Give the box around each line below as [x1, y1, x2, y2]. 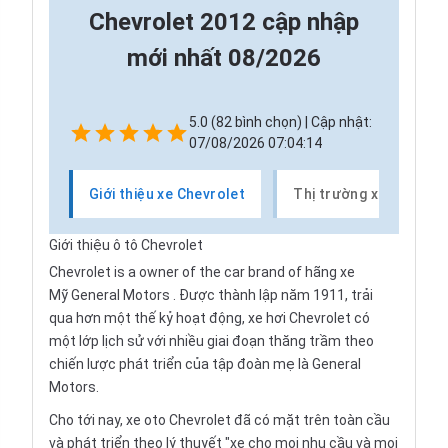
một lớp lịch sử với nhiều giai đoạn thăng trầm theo [49, 333, 374, 350]
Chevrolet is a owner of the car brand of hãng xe [49, 264, 355, 281]
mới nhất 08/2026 [127, 44, 321, 73]
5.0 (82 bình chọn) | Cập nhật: [189, 114, 372, 131]
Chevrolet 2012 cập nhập [89, 8, 359, 37]
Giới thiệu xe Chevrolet [89, 185, 246, 202]
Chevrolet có [286, 310, 370, 327]
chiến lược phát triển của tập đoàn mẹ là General [49, 356, 361, 373]
